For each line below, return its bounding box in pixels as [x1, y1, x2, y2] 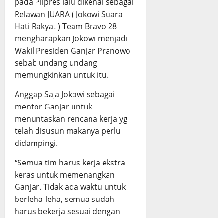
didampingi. [15, 138, 58, 149]
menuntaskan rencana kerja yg [15, 113, 127, 125]
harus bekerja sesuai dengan [15, 206, 120, 217]
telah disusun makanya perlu [15, 126, 121, 137]
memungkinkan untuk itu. [15, 70, 109, 81]
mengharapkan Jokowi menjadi [15, 33, 127, 44]
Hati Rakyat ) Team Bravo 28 [15, 21, 117, 32]
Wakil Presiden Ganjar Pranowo [15, 45, 130, 56]
